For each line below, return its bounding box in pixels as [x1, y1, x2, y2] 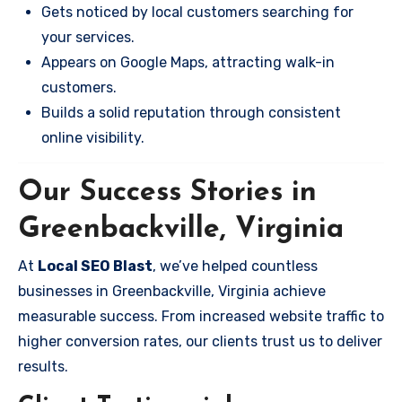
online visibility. [41, 128, 144, 146]
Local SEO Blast [38, 258, 153, 275]
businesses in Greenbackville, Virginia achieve [18, 283, 326, 300]
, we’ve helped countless [153, 258, 318, 275]
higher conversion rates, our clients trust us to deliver [18, 333, 382, 350]
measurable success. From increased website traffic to [18, 308, 384, 325]
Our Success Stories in [18, 178, 317, 207]
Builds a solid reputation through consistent [41, 103, 341, 121]
